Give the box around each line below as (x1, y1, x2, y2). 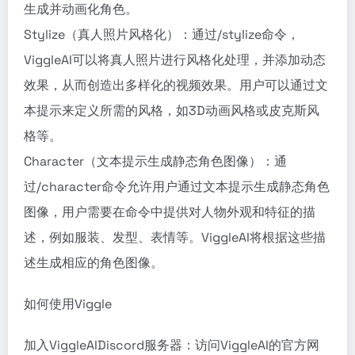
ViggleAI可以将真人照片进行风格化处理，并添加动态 (24, 52, 326, 68)
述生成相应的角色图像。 (24, 254, 163, 271)
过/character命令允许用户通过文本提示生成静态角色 (24, 178, 330, 195)
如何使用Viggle (24, 296, 112, 312)
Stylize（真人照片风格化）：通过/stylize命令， (24, 26, 300, 43)
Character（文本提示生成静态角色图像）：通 (24, 153, 287, 170)
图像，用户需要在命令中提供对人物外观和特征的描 (24, 204, 315, 220)
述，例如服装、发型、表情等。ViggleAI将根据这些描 (24, 229, 326, 246)
